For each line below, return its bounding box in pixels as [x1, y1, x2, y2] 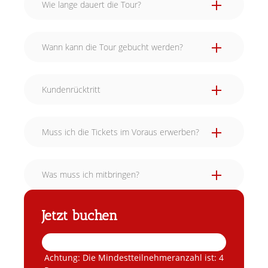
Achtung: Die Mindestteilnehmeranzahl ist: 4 [44, 252, 224, 263]
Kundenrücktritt [42, 84, 100, 95]
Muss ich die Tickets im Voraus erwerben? [42, 126, 199, 138]
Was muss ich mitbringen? [42, 169, 139, 180]
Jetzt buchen [42, 207, 117, 224]
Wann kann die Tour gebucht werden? [42, 41, 183, 53]
